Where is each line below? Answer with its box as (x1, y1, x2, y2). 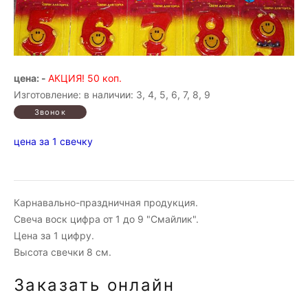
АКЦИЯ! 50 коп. (48, 72, 122, 84)
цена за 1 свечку (14, 135, 93, 147)
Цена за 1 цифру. (14, 230, 94, 241)
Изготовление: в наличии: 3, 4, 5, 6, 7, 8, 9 (14, 89, 210, 100)
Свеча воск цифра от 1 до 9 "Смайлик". (14, 213, 199, 225)
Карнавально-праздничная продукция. (14, 197, 198, 208)
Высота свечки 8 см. (14, 246, 111, 258)
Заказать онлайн (14, 275, 175, 295)
